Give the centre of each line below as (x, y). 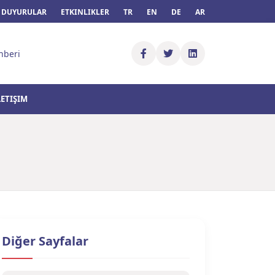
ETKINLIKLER (86, 12)
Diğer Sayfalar (45, 241)
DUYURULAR (25, 12)
